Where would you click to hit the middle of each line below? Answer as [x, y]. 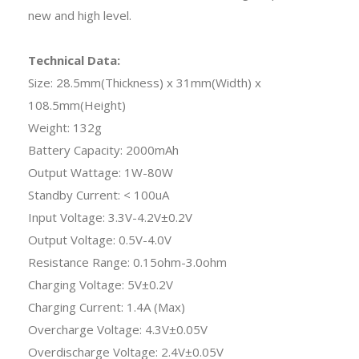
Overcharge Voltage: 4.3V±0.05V [118, 329]
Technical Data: [74, 60]
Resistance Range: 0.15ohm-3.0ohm [127, 262]
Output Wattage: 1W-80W [101, 172]
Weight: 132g [65, 127]
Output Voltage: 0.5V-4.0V [100, 239]
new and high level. [80, 15]
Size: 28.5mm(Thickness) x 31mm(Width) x [145, 82]
